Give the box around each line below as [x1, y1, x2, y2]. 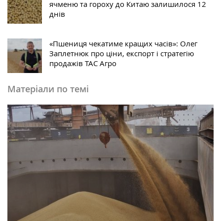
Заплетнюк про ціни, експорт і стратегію [49, 48, 194, 58]
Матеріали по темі [7, 82, 89, 95]
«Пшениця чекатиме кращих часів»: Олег [49, 38, 197, 48]
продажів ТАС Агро [49, 58, 116, 68]
